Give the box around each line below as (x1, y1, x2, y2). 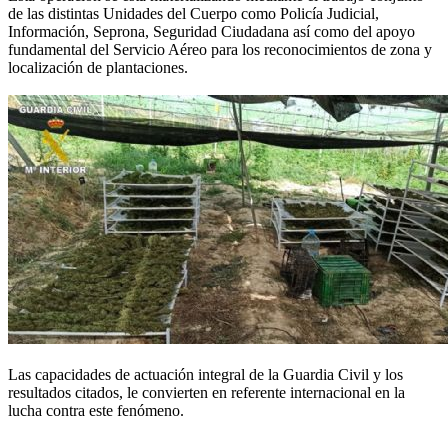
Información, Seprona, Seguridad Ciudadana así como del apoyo (8, 22, 415, 40)
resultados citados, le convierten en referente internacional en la (8, 383, 405, 401)
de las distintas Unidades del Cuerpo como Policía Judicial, (8, 4, 379, 22)
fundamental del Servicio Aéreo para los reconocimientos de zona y (8, 40, 432, 58)
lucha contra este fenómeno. (8, 401, 184, 419)
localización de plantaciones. (8, 58, 188, 76)
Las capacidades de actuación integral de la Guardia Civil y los (8, 365, 403, 383)
